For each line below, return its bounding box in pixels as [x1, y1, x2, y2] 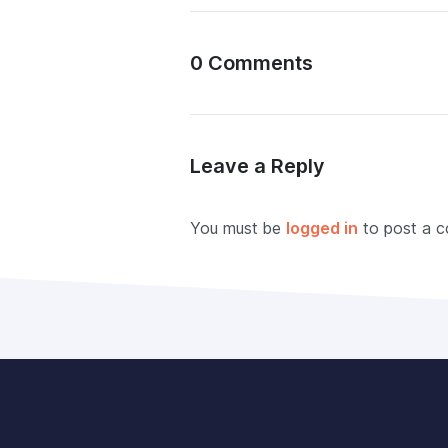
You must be [190, 219, 286, 238]
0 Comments [190, 51, 313, 75]
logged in [286, 219, 358, 238]
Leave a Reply [190, 154, 330, 178]
